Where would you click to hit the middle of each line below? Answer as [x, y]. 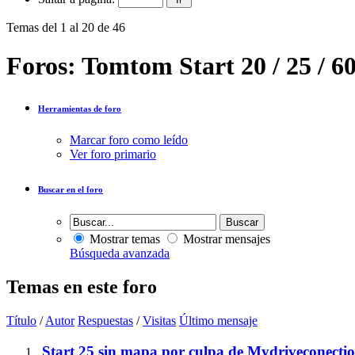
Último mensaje [218, 320]
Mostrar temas [123, 239]
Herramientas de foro [80, 109]
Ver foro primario [113, 155]
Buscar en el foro [71, 190]
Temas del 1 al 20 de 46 [66, 27]
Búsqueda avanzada [120, 254]
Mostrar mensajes [225, 239]
